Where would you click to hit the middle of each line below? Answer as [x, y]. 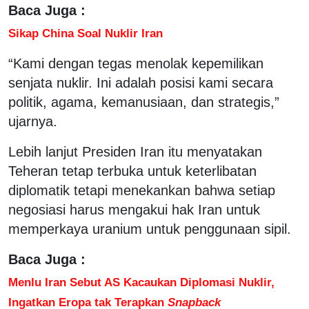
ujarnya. [33, 121]
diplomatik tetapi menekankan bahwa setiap [142, 190]
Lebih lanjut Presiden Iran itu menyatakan [135, 151]
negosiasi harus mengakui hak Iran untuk [134, 209]
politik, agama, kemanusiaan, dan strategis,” [144, 102]
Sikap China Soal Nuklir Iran [86, 33]
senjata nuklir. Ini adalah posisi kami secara [141, 82]
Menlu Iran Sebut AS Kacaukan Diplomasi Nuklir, [141, 282]
